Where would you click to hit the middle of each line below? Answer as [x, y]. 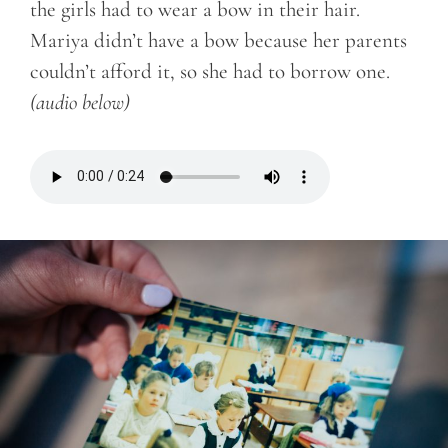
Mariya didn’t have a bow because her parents [218, 41]
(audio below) [80, 103]
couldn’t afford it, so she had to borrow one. [210, 72]
